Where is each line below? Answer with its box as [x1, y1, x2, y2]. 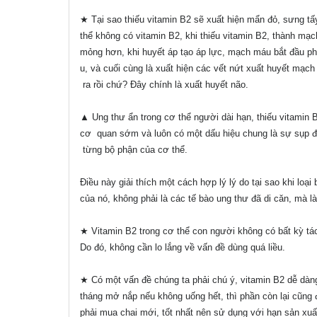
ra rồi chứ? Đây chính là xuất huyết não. [80, 79, 248, 91]
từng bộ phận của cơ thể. [80, 144, 188, 156]
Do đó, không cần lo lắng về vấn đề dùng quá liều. [80, 242, 285, 253]
